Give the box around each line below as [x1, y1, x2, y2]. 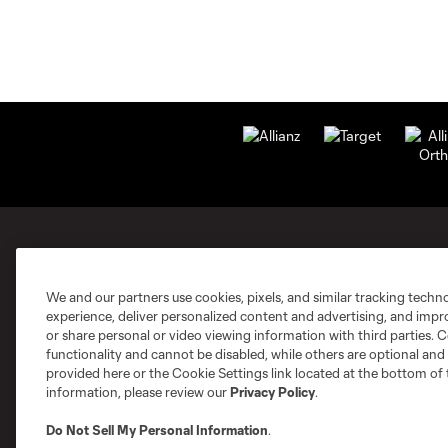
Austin [178, 398, 215, 412]
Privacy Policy [230, 384, 315, 400]
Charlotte [287, 406, 343, 420]
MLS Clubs [24, 268, 104, 287]
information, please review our [46, 384, 230, 400]
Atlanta [56, 406, 99, 420]
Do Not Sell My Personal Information [46, 422, 268, 438]
